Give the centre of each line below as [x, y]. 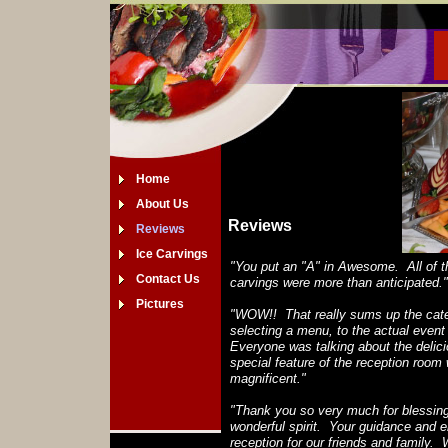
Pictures [160, 304]
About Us [162, 204]
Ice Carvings [172, 254]
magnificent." [268, 378]
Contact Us [168, 279]
